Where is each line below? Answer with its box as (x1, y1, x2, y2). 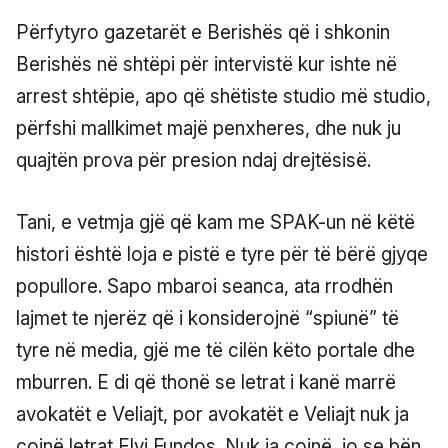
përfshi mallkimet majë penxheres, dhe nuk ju (16, 116, 401, 140)
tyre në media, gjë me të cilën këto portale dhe (16, 338, 415, 362)
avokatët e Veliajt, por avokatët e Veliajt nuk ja (16, 402, 409, 426)
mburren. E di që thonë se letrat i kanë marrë (16, 370, 396, 394)
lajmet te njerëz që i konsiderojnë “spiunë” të (16, 306, 399, 330)
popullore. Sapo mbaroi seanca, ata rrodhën (16, 274, 393, 298)
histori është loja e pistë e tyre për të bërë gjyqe (16, 242, 428, 266)
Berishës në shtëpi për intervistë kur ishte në (16, 52, 397, 76)
